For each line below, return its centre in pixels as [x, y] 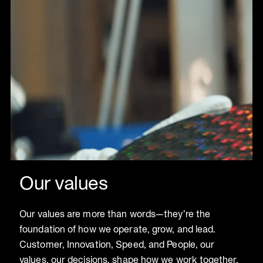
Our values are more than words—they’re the [115, 213]
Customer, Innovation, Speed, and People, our [117, 244]
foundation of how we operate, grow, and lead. [118, 229]
